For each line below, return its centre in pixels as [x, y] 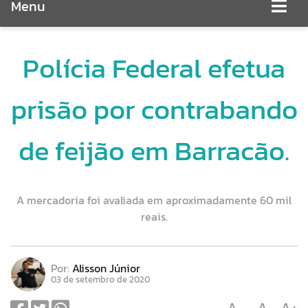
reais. [154, 217]
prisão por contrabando [154, 109]
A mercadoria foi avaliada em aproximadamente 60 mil [154, 200]
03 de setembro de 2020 [100, 279]
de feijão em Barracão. [154, 151]
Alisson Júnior [106, 268]
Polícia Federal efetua [154, 68]
